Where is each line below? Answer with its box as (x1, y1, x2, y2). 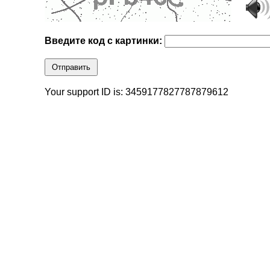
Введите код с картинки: (45, 36, 165, 46)
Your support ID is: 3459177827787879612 (45, 87, 229, 98)
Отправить (52, 63, 91, 72)
